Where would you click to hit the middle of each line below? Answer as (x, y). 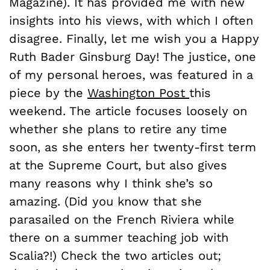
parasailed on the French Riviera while (122, 219)
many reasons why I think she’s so (111, 183)
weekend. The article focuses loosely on (128, 111)
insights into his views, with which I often (131, 20)
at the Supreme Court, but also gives (118, 165)
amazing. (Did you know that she (105, 201)
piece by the (48, 93)
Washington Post (138, 93)
